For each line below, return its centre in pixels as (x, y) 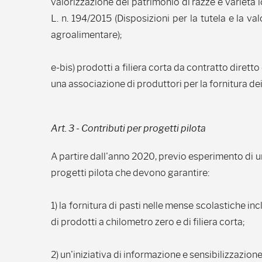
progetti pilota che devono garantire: (130, 173)
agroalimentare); (87, 35)
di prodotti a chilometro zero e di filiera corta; (148, 222)
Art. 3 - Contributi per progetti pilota (128, 128)
